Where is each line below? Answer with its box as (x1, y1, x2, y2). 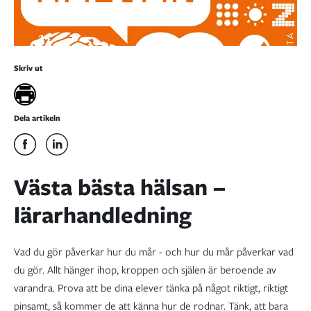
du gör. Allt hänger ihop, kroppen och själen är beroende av (14, 262, 276, 278)
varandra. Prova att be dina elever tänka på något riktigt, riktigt (14, 280, 288, 296)
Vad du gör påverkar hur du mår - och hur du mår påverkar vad (14, 244, 294, 260)
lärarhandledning (14, 199, 192, 232)
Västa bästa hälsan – (14, 171, 226, 204)
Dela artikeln (14, 112, 60, 124)
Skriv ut (14, 62, 43, 74)
